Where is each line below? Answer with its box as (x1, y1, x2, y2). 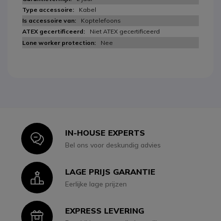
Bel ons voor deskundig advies (65, 141, 161, 150)
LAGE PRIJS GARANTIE (65, 167, 156, 177)
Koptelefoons (81, 17, 121, 24)
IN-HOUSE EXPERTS (65, 128, 146, 138)
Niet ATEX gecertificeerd (90, 28, 160, 35)
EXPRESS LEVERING (65, 206, 145, 216)
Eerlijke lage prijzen (65, 180, 127, 189)
